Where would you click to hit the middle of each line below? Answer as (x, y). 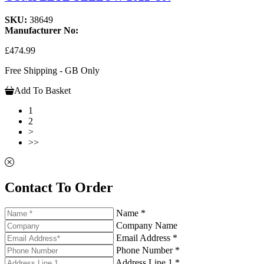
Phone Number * (148, 250)
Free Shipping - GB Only (52, 70)
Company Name (147, 225)
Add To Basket (42, 90)
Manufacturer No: (42, 30)
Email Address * (147, 237)
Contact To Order (59, 187)
